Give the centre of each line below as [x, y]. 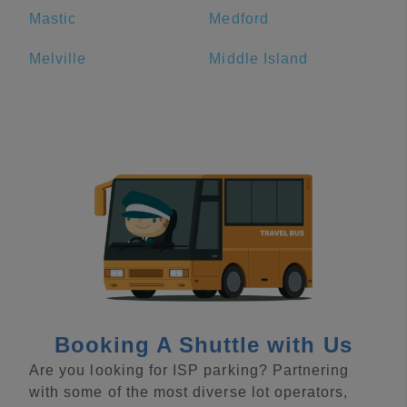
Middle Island [259, 59]
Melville [58, 59]
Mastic [53, 19]
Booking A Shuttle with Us [203, 344]
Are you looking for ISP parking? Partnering [189, 370]
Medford [239, 19]
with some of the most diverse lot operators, [189, 392]
